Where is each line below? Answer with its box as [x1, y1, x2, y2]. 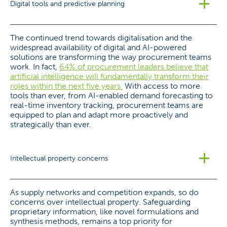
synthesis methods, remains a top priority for [10, 216, 172, 226]
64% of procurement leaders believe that [59, 62, 208, 71]
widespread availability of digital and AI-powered [10, 43, 186, 52]
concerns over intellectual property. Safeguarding [10, 197, 191, 207]
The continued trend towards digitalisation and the [10, 33, 192, 43]
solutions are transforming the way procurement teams [10, 52, 211, 62]
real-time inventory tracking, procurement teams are [10, 100, 203, 110]
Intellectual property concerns [10, 154, 108, 163]
